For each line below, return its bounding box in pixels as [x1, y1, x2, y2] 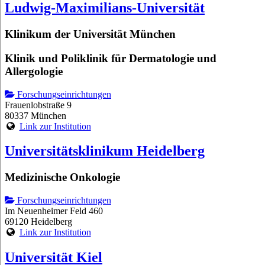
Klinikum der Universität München [5, 28, 176, 41]
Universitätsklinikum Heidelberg [5, 143, 205, 159]
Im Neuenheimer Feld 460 [5, 206, 103, 216]
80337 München [5, 110, 66, 121]
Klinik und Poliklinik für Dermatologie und [5, 51, 216, 64]
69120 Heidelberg [5, 216, 72, 227]
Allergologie [5, 64, 63, 77]
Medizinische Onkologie [5, 171, 120, 184]
